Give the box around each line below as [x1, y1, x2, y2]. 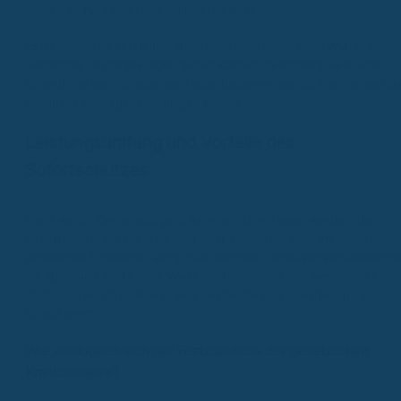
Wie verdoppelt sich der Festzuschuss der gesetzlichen [25, 343, 368, 360]
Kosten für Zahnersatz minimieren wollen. [43, 3, 266, 17]
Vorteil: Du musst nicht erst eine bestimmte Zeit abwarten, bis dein [25, 287, 386, 302]
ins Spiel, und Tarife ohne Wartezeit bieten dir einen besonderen [25, 269, 378, 283]
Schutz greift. [25, 306, 97, 320]
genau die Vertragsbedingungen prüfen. [25, 96, 242, 110]
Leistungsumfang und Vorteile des [25, 132, 294, 154]
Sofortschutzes [25, 159, 148, 182]
